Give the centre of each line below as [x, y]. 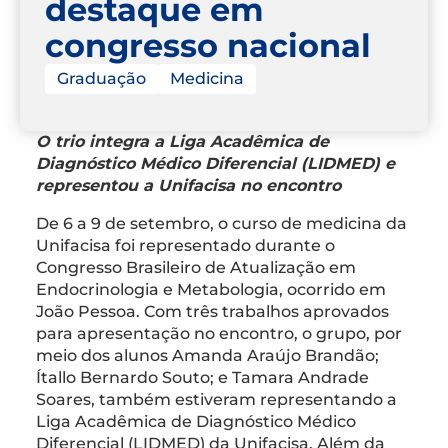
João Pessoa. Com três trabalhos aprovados [212, 311]
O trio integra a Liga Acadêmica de [182, 141]
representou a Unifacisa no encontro [188, 185]
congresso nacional [208, 45]
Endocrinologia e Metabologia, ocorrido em [211, 289]
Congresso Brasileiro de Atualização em [196, 267]
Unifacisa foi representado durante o [185, 245]
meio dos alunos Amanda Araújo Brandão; [207, 355]
